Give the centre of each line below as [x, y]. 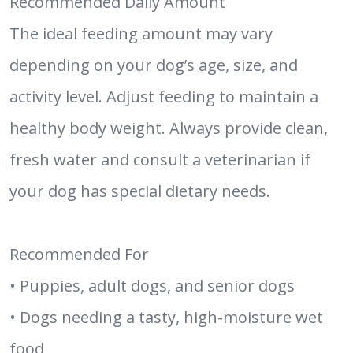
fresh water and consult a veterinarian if [160, 160]
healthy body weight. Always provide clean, [169, 128]
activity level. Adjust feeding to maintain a [164, 97]
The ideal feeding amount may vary [141, 33]
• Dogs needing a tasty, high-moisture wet [166, 317]
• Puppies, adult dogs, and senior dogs [152, 286]
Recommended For [79, 254]
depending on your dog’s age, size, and [154, 65]
